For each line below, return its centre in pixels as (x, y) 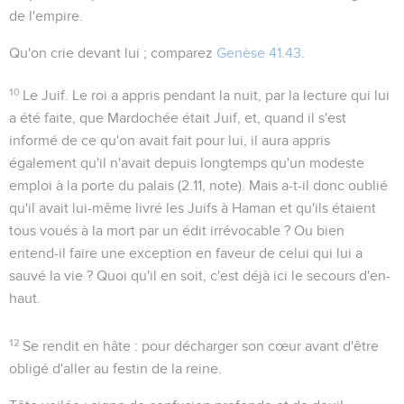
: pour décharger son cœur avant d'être (255, 346)
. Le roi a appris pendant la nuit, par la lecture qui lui (228, 95)
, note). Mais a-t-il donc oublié (295, 185)
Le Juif (44, 95)
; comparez (178, 53)
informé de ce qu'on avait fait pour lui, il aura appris (170, 140)
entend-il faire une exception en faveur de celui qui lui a (186, 253)
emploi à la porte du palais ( (95, 185)
